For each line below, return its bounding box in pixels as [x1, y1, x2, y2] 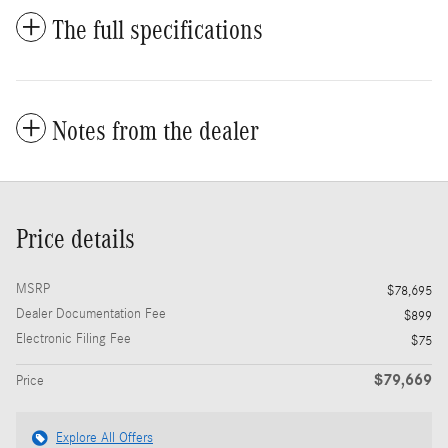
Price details [16, 223, 135, 254]
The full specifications [52, 14, 263, 45]
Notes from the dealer [52, 115, 259, 146]
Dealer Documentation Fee [16, 305, 166, 322]
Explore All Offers [56, 429, 153, 446]
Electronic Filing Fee [16, 330, 131, 347]
